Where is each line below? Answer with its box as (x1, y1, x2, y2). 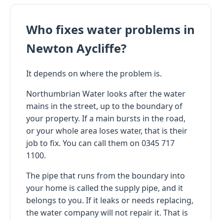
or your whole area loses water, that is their (26, 125, 187, 136)
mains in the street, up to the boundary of (26, 100, 183, 111)
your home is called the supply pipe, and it (26, 182, 183, 193)
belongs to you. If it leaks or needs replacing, (26, 194, 193, 206)
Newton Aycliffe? (26, 39, 126, 56)
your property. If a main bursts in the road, (26, 112, 185, 124)
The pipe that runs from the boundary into (26, 170, 185, 181)
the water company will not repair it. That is (26, 207, 188, 218)
